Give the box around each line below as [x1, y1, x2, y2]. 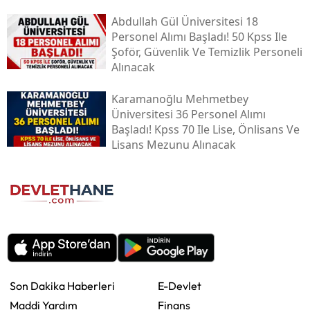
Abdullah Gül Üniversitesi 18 [111, 13, 258, 29]
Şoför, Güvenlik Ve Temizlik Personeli [111, 44, 302, 60]
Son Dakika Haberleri [10, 279, 115, 293]
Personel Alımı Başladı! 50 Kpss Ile [111, 28, 287, 44]
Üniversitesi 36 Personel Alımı [111, 106, 266, 122]
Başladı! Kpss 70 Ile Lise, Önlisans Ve [111, 121, 300, 137]
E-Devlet [158, 279, 201, 293]
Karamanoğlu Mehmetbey [111, 91, 248, 107]
